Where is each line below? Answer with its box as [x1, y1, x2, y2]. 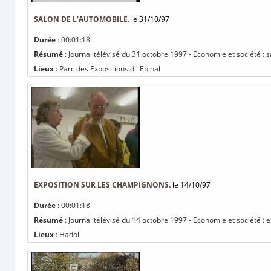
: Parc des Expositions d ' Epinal [54, 64, 160, 74]
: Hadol [54, 229, 79, 240]
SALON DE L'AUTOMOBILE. [34, 14, 129, 24]
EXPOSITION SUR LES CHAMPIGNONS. [34, 180, 171, 190]
